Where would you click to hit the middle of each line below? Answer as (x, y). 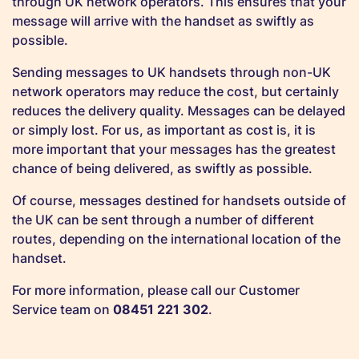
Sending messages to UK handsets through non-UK (171, 72)
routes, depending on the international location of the (176, 239)
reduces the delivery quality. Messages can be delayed (179, 111)
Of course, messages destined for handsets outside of (179, 200)
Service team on (63, 309)
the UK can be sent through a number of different (163, 220)
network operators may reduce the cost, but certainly (175, 91)
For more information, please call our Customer (156, 290)
